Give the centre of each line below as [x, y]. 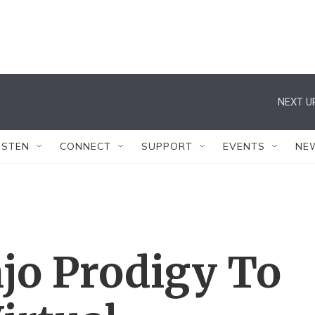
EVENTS [244, 146]
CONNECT [85, 146]
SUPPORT [167, 146]
